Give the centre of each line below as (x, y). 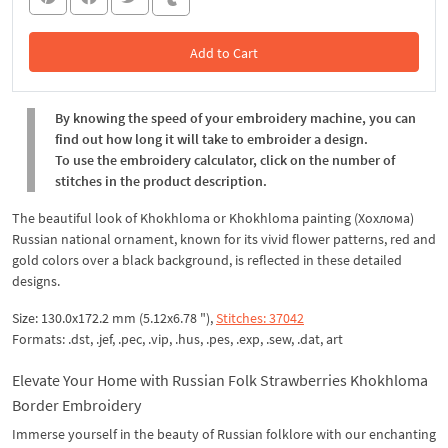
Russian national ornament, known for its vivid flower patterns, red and (224, 238)
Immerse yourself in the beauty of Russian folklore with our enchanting (224, 433)
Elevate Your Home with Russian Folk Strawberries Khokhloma (220, 379)
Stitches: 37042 (260, 317)
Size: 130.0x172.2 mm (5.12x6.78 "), (114, 317)
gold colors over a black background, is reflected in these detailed (207, 259)
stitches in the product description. (161, 180)
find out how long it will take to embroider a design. (211, 138)
